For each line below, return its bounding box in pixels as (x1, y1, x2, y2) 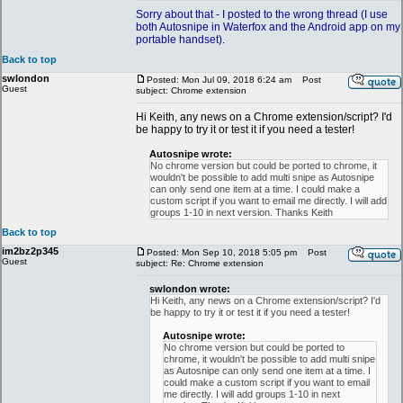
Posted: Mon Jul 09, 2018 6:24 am (147, 75, 291, 85)
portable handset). (136, 33, 225, 46)
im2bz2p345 (2, 246, 58, 256)
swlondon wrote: (149, 283, 230, 294)
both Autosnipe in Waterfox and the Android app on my (136, 21, 400, 33)
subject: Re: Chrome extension (136, 258, 264, 268)
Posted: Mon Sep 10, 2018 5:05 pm (147, 247, 297, 257)
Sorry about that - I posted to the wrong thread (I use (136, 8, 388, 21)
